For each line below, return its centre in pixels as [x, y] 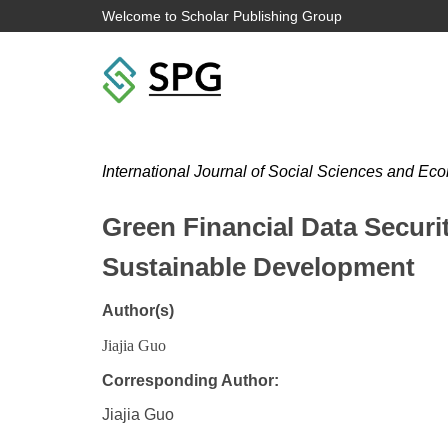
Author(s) [138, 310]
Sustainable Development [258, 267]
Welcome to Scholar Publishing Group [222, 16]
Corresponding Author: [190, 380]
